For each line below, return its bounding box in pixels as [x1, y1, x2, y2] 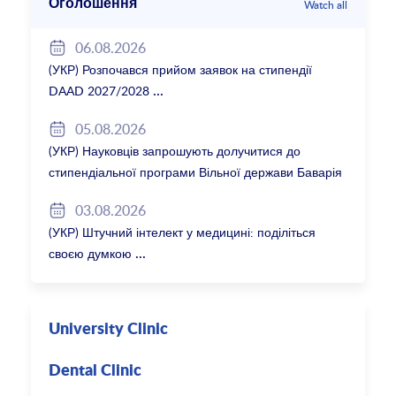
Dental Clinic [49, 363, 142, 380]
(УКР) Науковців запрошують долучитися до [49, 142, 301, 160]
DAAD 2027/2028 [49, 82, 150, 100]
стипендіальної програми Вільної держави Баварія [49, 164, 343, 181]
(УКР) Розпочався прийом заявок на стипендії [49, 61, 313, 79]
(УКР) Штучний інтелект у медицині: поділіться [49, 224, 316, 241]
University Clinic [49, 322, 169, 339]
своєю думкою [49, 245, 133, 263]
